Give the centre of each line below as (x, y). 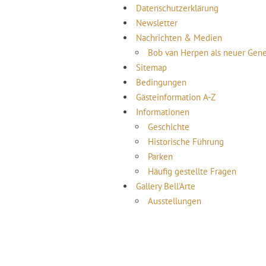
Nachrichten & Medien (179, 38)
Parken (160, 156)
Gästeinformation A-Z (176, 97)
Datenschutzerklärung (177, 8)
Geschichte (169, 127)
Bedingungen (161, 82)
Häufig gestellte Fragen (192, 171)
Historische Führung (186, 142)
